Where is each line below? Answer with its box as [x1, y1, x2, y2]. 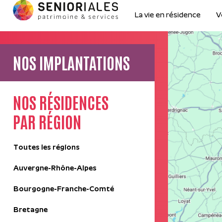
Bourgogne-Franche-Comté [13, 186, 114, 194]
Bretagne [13, 207, 48, 215]
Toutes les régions [13, 144, 80, 152]
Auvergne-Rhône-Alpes [13, 165, 97, 173]
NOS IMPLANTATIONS [13, 52, 130, 73]
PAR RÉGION [13, 111, 81, 132]
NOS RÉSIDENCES [13, 91, 109, 113]
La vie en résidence [134, 12, 201, 20]
